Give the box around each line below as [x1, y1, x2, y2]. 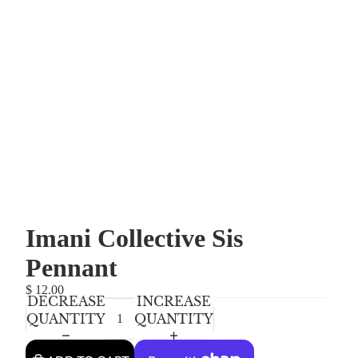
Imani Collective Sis [26, 224, 243, 253]
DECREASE [26, 293, 105, 309]
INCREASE [137, 293, 211, 309]
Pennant [26, 253, 117, 282]
